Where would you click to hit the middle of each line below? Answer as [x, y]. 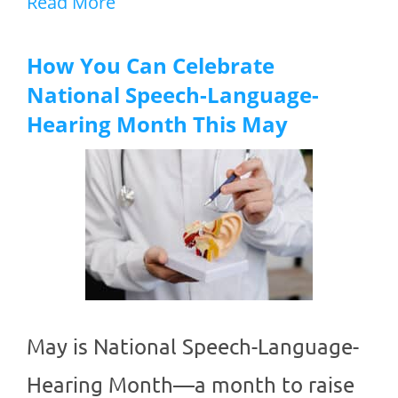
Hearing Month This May [157, 124]
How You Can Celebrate [151, 66]
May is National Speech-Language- [193, 346]
